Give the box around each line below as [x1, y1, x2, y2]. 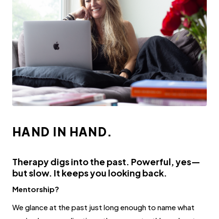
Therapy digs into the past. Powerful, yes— [12, 155, 200, 167]
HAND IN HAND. [12, 124, 113, 139]
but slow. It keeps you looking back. [12, 167, 167, 178]
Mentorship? [12, 184, 59, 194]
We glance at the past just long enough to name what [12, 202, 195, 212]
